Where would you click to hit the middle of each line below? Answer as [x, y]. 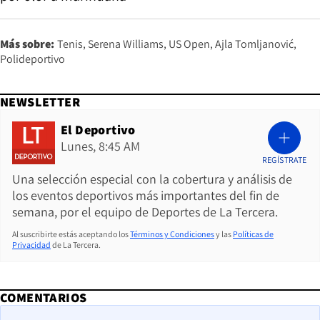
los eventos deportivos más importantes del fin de [146, 195]
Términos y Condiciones [172, 234]
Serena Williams [126, 44]
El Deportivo [98, 129]
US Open [189, 44]
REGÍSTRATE [284, 159]
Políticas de [253, 234]
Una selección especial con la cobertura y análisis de [152, 179]
